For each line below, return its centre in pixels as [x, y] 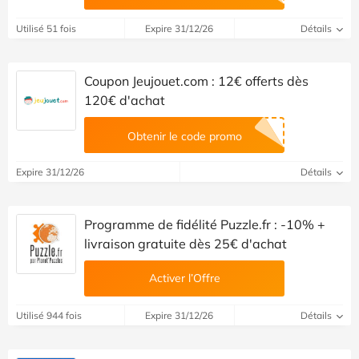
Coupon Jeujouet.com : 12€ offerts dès [196, 81]
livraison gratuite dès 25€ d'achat [186, 243]
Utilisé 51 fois [46, 28]
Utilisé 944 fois [49, 315]
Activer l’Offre [184, 278]
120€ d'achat [125, 100]
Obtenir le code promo [184, 136]
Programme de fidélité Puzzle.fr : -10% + [205, 224]
